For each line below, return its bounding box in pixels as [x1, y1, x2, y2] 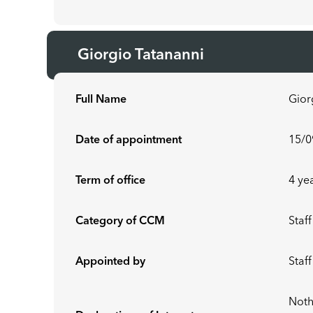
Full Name [75, 94, 127, 105]
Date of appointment [75, 135, 182, 146]
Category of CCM [75, 216, 166, 227]
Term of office [75, 175, 146, 187]
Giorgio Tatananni [78, 48, 209, 63]
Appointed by [75, 256, 146, 268]
